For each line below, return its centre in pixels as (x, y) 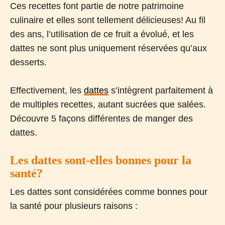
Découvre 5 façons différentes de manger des (101, 118)
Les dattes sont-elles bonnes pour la (101, 160)
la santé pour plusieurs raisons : (74, 206)
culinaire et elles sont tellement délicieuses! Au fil (108, 20)
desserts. (28, 62)
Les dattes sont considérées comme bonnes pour (109, 192)
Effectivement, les (47, 90)
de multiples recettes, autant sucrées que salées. (108, 104)
